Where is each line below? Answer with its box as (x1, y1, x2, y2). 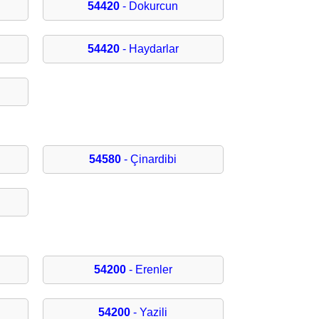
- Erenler (125, 263, 172, 276)
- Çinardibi (121, 153, 177, 166)
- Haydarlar (119, 43, 179, 56)
